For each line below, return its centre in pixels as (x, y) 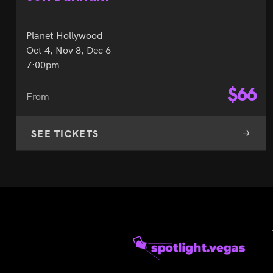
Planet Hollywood (64, 35)
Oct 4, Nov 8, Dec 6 (69, 50)
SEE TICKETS (65, 133)
